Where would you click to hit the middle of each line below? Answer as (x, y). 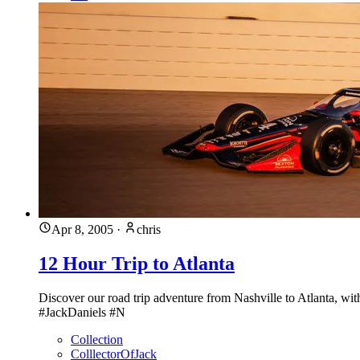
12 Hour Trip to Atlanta (137, 264)
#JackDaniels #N (82, 313)
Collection (97, 340)
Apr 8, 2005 (82, 230)
